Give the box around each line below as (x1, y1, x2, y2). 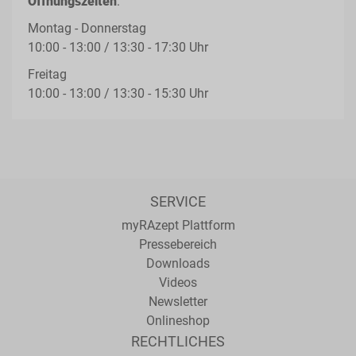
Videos (159, 275, 197, 290)
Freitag (28, 67, 67, 82)
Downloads (146, 256, 210, 271)
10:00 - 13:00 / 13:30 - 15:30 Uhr (28, 86, 208, 101)
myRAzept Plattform (121, 218, 235, 233)
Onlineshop (146, 313, 210, 328)
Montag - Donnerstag (28, 21, 146, 36)
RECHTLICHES (131, 333, 225, 350)
